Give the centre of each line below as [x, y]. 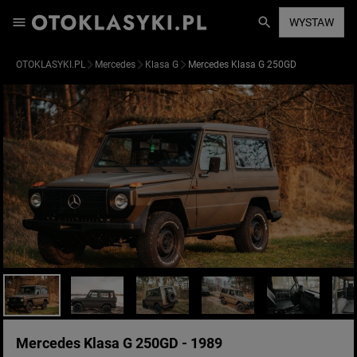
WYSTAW [312, 22]
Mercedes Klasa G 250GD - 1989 [119, 343]
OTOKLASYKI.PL [51, 65]
